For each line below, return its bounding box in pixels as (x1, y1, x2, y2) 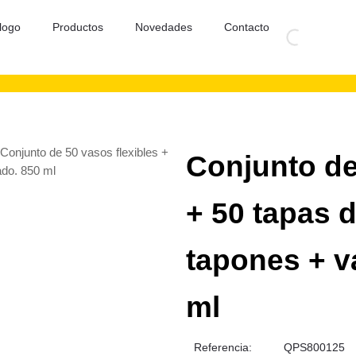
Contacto (223, 21, 269, 33)
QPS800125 (283, 341, 345, 354)
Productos (52, 21, 103, 33)
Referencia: (194, 341, 252, 354)
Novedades (134, 21, 192, 33)
